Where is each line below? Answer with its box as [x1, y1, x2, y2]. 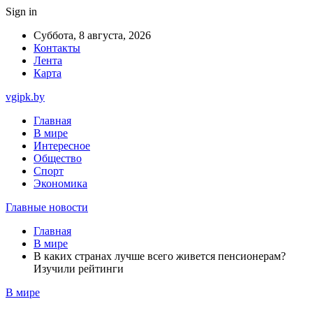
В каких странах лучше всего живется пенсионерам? [34, 250, 286, 262]
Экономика [34, 177, 87, 189]
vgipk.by [6, 91, 45, 103]
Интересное [34, 140, 90, 152]
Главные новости [6, 201, 88, 213]
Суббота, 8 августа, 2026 [34, 29, 151, 41]
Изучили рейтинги [34, 263, 124, 275]
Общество [34, 152, 82, 164]
